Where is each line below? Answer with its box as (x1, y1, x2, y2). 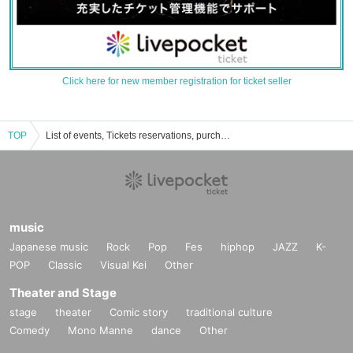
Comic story (110, 306, 168, 319)
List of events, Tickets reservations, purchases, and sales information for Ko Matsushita (221, 130, 230, 142)
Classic (48, 258, 82, 272)
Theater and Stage (9, 285, 117, 301)
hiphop (221, 240, 255, 254)
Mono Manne (68, 324, 133, 337)
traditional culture (186, 306, 273, 319)
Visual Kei (100, 258, 147, 272)
